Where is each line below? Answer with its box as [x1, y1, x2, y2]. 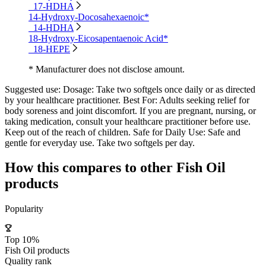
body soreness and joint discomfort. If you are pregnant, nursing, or [5, 105, 256, 116]
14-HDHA [33, 22, 74, 33]
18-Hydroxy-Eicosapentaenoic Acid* [28, 33, 168, 43]
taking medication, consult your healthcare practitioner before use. [5, 116, 251, 126]
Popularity [5, 204, 43, 214]
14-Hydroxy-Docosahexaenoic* [28, 11, 149, 22]
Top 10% [5, 235, 39, 245]
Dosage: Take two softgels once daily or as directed [61, 84, 255, 94]
